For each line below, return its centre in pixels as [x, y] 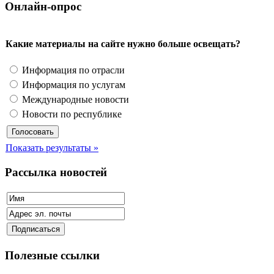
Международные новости [74, 99]
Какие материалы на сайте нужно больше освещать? [123, 43]
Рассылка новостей [56, 172]
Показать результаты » [52, 147]
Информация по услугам [72, 84]
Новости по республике [71, 114]
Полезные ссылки [52, 256]
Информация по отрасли [72, 70]
